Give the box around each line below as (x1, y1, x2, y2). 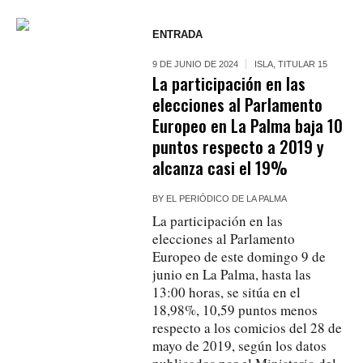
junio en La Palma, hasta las (152, 264, 312, 284)
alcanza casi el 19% (152, 154, 288, 180)
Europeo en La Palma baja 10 (152, 112, 344, 138)
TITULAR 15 (278, 58, 328, 69)
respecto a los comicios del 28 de (152, 318, 343, 337)
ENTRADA (152, 28, 203, 41)
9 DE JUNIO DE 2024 (152, 58, 239, 69)
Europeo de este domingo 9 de (152, 246, 327, 266)
